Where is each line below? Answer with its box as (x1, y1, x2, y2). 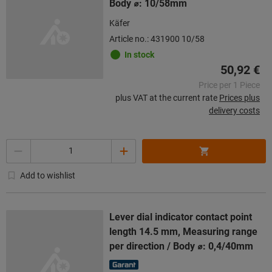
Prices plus (219, 92, 260, 103)
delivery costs (209, 105, 260, 115)
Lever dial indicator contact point (109, 211, 252, 223)
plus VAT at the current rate (115, 92, 217, 103)
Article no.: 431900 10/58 (109, 33, 205, 44)
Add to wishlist (20, 170, 75, 180)
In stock (124, 49, 154, 59)
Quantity (6, 140, 39, 150)
